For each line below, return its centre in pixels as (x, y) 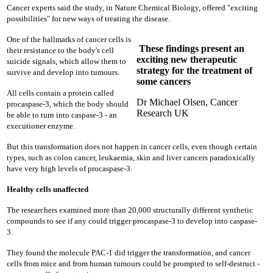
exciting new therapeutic (187, 59)
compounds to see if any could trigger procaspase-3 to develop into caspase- (132, 221)
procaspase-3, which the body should (68, 104)
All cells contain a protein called (60, 93)
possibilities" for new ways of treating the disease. (88, 19)
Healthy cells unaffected (48, 189)
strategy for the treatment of (194, 70)
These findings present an (192, 48)
